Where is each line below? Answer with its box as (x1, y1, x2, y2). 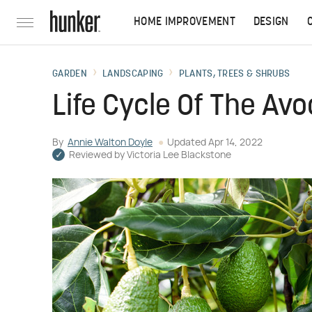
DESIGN (253, 17, 289, 28)
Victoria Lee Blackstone (127, 150, 231, 160)
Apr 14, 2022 (208, 138, 263, 148)
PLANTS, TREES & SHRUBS (178, 69, 290, 79)
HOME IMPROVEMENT (134, 17, 235, 28)
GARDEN (52, 69, 87, 79)
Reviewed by (69, 150, 127, 160)
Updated (167, 138, 208, 148)
